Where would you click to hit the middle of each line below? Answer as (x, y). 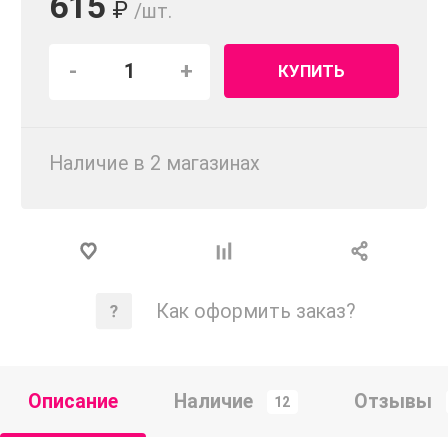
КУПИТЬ (311, 71)
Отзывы (392, 401)
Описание (73, 401)
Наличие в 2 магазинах (154, 164)
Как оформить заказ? (255, 311)
